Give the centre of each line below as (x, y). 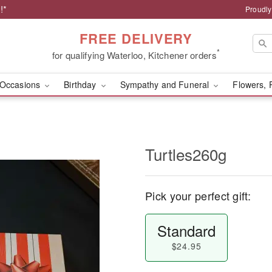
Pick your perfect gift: (198, 195)
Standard (186, 230)
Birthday (81, 84)
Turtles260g (186, 154)
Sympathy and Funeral (166, 84)
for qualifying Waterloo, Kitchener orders (134, 55)
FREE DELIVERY (136, 38)
